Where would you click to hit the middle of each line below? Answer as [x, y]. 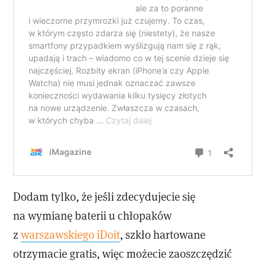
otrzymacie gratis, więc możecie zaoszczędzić [123, 254]
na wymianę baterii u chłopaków [93, 216]
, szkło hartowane [163, 235]
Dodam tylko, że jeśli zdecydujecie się [104, 197]
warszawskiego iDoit [71, 235]
